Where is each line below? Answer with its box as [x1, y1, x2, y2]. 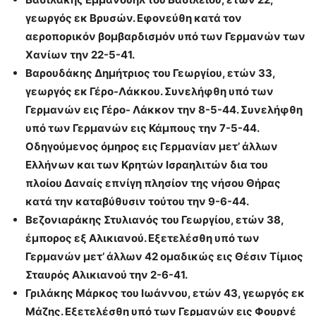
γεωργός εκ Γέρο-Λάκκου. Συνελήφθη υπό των [25, 85, 274, 99]
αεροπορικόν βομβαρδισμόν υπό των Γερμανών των [25, 30, 305, 44]
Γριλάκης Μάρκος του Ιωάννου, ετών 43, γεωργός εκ [25, 286, 305, 300]
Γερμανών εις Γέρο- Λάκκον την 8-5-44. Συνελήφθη [25, 103, 303, 117]
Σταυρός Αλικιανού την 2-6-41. [25, 268, 188, 282]
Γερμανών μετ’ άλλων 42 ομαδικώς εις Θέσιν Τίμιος [25, 250, 303, 264]
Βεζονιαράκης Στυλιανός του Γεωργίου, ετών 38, [25, 213, 284, 227]
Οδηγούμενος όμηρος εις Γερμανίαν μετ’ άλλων [25, 140, 278, 154]
